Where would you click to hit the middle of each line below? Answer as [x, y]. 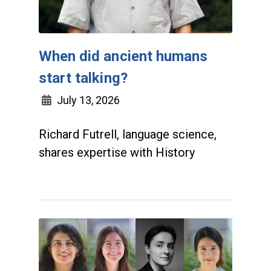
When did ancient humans [123, 56]
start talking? [83, 78]
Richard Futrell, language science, [128, 134]
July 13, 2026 [87, 100]
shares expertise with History [117, 152]
